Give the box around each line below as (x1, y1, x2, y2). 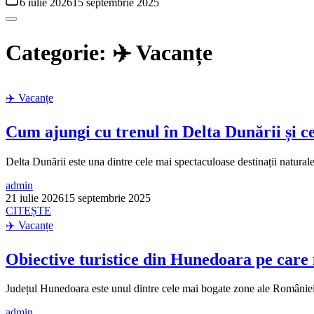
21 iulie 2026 (6, 191, 64, 204)
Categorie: (6, 40, 112, 66)
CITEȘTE (6, 204, 51, 217)
